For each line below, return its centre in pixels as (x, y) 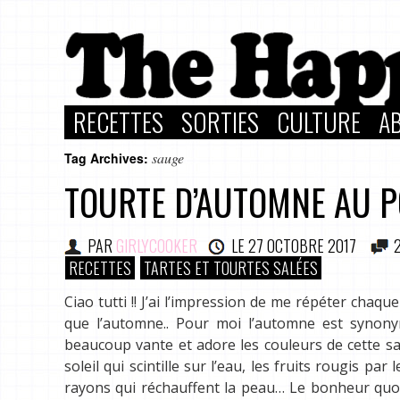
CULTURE (319, 122)
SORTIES (220, 122)
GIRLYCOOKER (157, 246)
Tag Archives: (108, 158)
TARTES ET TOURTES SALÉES (231, 267)
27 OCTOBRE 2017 (302, 246)
